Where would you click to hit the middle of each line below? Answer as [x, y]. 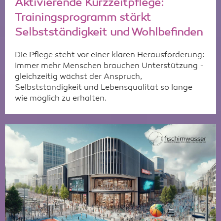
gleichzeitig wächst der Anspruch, [78, 77]
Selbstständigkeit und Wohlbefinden [109, 33]
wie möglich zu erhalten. [61, 99]
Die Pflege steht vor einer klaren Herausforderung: [110, 55]
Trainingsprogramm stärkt [83, 18]
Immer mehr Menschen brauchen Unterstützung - [110, 66]
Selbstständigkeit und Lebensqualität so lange [104, 88]
